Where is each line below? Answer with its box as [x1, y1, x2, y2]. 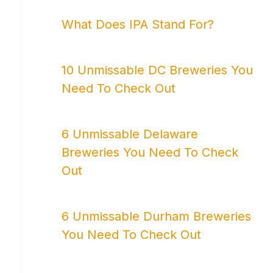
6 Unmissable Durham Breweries [62, 208, 251, 224]
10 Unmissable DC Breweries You [62, 62, 253, 77]
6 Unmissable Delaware [62, 126, 198, 141]
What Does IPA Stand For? [62, 16, 214, 32]
